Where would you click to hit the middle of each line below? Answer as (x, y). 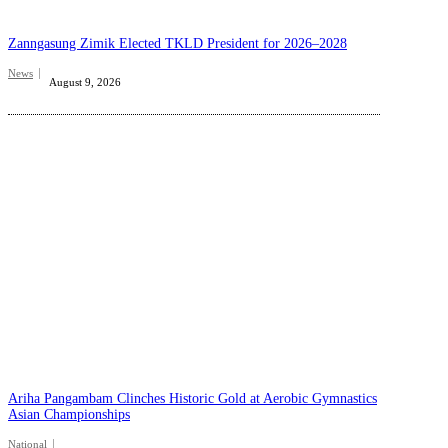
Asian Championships (69, 415)
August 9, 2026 (85, 82)
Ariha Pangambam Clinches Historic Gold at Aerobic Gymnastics (192, 399)
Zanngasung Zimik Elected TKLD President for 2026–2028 (177, 44)
